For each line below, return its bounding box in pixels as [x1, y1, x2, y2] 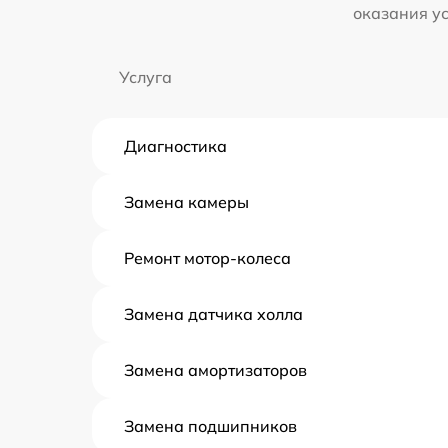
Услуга [119, 66, 172, 87]
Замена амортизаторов [124, 359, 307, 380]
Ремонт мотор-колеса [124, 247, 291, 268]
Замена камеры [124, 191, 249, 212]
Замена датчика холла [124, 303, 303, 324]
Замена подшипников [124, 415, 297, 436]
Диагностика [124, 135, 227, 156]
